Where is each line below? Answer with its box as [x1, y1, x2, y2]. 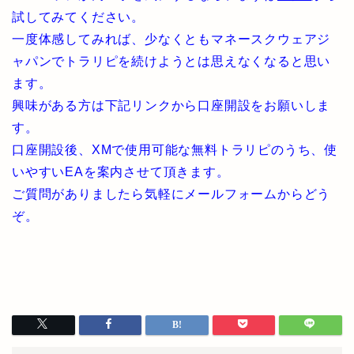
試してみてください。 [12, 10, 145, 24]
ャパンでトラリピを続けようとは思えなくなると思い [12, 55, 331, 68]
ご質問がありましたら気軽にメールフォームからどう [12, 187, 331, 201]
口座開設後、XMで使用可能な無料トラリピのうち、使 [12, 143, 337, 156]
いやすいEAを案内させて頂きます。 [12, 165, 230, 179]
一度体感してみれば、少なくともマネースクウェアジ [12, 32, 331, 46]
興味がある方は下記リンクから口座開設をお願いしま [12, 99, 331, 112]
